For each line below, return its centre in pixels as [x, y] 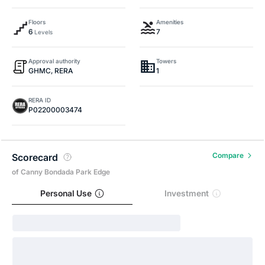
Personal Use [66, 193]
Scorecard [35, 157]
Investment [186, 193]
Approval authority [54, 61]
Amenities [170, 22]
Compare [228, 155]
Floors [37, 22]
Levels [43, 32]
